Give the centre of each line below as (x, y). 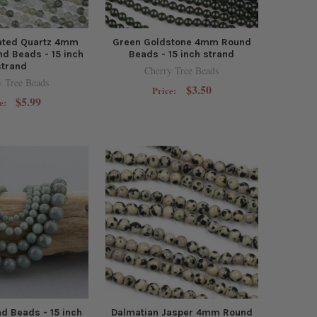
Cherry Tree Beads (182, 70)
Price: (166, 90)
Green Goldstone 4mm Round (181, 42)
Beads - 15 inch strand (182, 54)
